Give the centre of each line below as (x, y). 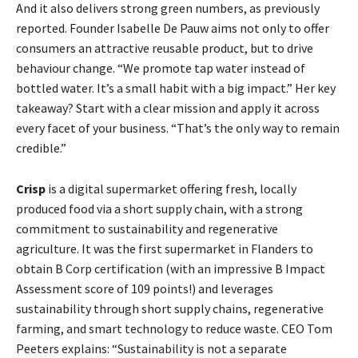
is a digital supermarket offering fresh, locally (171, 188)
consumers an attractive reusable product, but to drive (165, 48)
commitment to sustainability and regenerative (147, 228)
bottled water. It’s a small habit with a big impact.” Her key (176, 88)
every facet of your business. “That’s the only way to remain (178, 127)
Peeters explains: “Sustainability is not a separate (151, 348)
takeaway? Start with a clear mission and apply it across (168, 107)
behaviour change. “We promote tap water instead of (161, 68)
